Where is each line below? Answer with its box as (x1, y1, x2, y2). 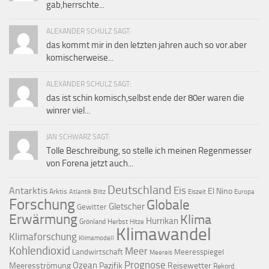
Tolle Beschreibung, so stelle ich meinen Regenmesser (46, 145, 252, 156)
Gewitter (77, 202, 107, 211)
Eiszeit (188, 188, 206, 196)
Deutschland (107, 183, 172, 197)
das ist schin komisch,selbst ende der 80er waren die (46, 92, 244, 103)
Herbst (107, 217, 128, 226)
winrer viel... (46, 105, 90, 116)
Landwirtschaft (72, 247, 123, 256)
